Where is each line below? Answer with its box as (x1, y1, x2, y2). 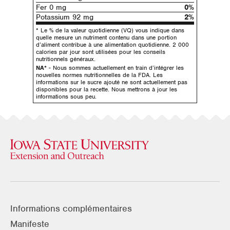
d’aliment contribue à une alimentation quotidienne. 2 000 (36, 40, 189, 49)
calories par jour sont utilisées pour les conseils (36, 47, 165, 56)
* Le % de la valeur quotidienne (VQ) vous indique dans (36, 26, 184, 34)
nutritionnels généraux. (36, 54, 95, 63)
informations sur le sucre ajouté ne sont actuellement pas (36, 78, 187, 87)
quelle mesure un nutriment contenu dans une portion (36, 33, 177, 42)
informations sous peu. (36, 92, 97, 101)
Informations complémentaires (10, 203, 132, 215)
